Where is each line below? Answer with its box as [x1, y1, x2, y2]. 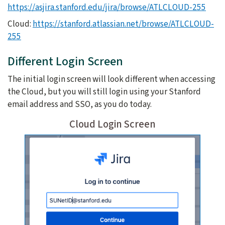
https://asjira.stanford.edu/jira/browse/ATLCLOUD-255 [8, 1, 206, 14]
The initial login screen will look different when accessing [8, 73, 215, 86]
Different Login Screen [8, 53, 123, 71]
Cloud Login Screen [69, 117, 156, 132]
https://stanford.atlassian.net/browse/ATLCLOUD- [33, 18, 214, 31]
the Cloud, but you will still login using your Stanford [8, 85, 201, 98]
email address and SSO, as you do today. [8, 98, 152, 111]
